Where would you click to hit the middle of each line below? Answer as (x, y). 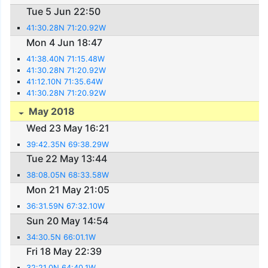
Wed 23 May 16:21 (68, 128)
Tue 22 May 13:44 (67, 159)
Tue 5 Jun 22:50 (64, 11)
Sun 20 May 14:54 (68, 220)
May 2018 (51, 112)
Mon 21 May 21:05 (68, 189)
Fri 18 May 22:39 (64, 252)
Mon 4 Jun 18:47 (65, 42)
